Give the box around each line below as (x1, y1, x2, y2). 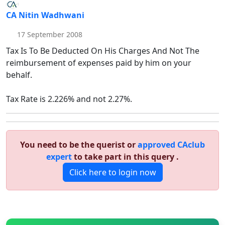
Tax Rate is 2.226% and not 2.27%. (6, 93, 132, 105)
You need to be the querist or (20, 139, 138, 151)
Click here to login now (69, 167, 156, 178)
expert (46, 151, 72, 163)
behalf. (6, 69, 32, 81)
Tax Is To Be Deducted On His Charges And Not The (6, 45, 199, 57)
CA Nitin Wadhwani (6, 10, 84, 21)
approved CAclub (138, 139, 205, 151)
